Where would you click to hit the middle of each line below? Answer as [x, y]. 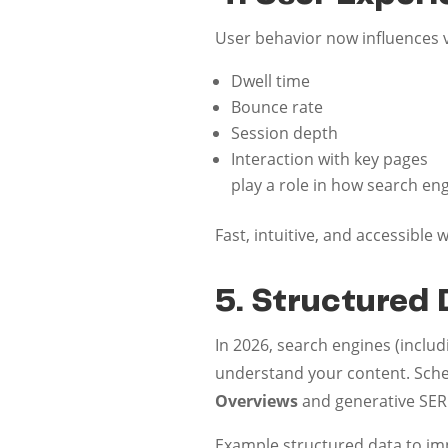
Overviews [257, 400]
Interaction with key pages [330, 158]
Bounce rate [277, 106]
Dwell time [271, 80]
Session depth [285, 132]
